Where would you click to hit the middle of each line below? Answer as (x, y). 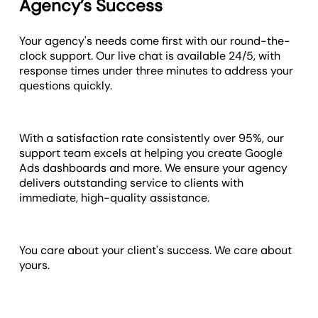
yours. (35, 265)
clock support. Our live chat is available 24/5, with (150, 56)
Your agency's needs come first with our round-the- (155, 41)
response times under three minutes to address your (157, 71)
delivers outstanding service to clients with (132, 183)
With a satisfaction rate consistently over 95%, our (152, 138)
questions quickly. (67, 86)
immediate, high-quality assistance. (115, 198)
